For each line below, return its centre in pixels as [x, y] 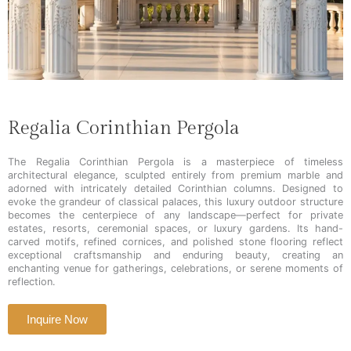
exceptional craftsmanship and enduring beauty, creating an [175, 255]
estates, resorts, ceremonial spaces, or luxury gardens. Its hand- [175, 228]
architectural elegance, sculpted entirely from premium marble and [175, 175]
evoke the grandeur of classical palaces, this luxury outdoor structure [175, 201]
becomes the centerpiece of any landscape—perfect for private [175, 215]
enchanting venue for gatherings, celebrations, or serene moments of [175, 268]
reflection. [32, 281]
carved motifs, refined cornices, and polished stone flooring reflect [175, 241]
